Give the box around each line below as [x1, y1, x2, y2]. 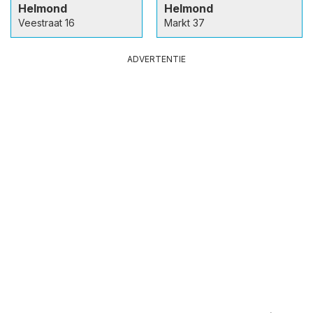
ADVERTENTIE [127, 53, 186, 64]
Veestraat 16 [18, 16, 75, 29]
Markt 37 [164, 16, 205, 29]
